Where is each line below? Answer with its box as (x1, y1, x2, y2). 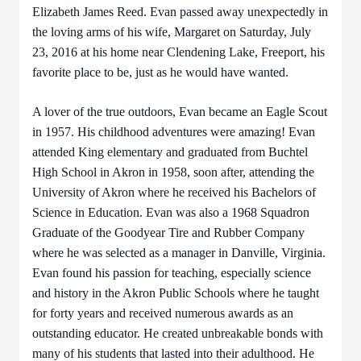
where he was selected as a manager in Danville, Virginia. (32, 246, 326, 259)
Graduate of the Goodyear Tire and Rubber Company (32, 226, 305, 239)
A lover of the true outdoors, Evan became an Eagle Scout (32, 105, 327, 118)
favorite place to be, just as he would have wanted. (32, 65, 288, 79)
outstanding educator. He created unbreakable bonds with (32, 326, 323, 340)
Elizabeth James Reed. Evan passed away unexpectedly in (32, 5, 328, 19)
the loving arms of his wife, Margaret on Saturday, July (32, 25, 311, 39)
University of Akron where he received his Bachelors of (32, 185, 316, 199)
